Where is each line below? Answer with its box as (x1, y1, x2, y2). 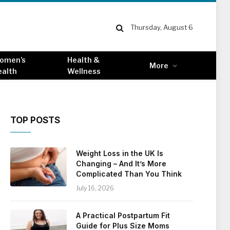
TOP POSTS (10, 115, 60, 125)
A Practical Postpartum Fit (76, 211, 170, 220)
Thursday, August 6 (130, 23, 193, 32)
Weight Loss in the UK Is (76, 149, 163, 158)
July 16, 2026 (76, 184, 114, 192)
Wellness (67, 66, 101, 75)
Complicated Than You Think (76, 169, 182, 178)
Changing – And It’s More (76, 159, 166, 168)
